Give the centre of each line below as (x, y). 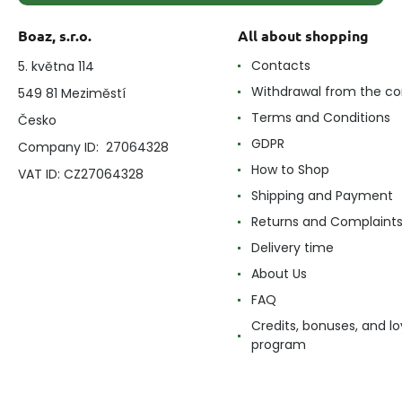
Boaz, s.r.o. (55, 36)
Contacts (281, 66)
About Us (279, 274)
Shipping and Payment (322, 196)
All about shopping (303, 36)
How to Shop (290, 170)
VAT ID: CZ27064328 (81, 175)
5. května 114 (56, 67)
